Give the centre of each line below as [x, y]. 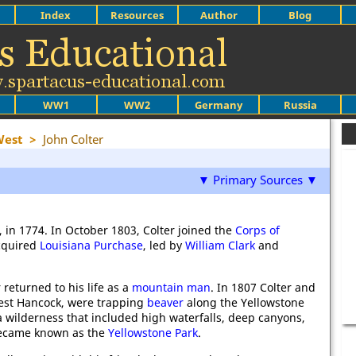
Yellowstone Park [153, 333]
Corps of [257, 230]
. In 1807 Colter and [263, 287]
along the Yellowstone [244, 302]
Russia [300, 104]
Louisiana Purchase [91, 245]
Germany [219, 104]
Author [219, 15]
